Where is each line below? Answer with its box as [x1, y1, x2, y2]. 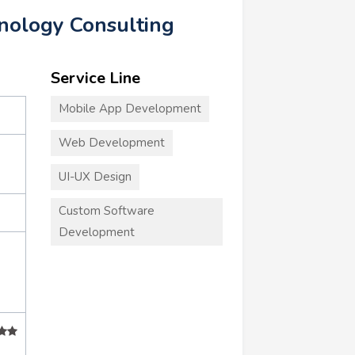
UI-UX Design [58, 168, 132, 185]
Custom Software [58, 202, 155, 219]
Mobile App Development [58, 100, 201, 116]
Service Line [50, 67, 140, 89]
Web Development [58, 134, 165, 151]
